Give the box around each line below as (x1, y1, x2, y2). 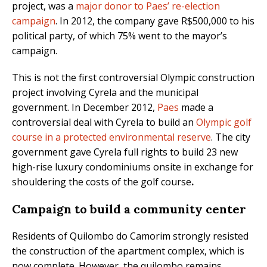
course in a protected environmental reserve (12, 131, 211, 144)
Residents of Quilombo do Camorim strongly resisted (12, 229, 249, 243)
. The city (211, 131, 250, 144)
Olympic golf (196, 116, 252, 129)
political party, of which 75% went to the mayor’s (12, 29, 227, 43)
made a (179, 101, 213, 114)
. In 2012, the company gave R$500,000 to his (55, 14, 254, 28)
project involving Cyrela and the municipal (12, 86, 198, 100)
